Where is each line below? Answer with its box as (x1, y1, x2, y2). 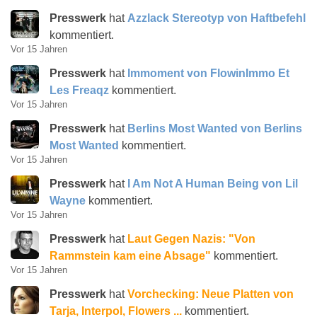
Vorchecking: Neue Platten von (127, 288, 294, 300)
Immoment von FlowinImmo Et (127, 67, 289, 79)
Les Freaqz (50, 84, 109, 96)
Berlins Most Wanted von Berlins (127, 122, 302, 134)
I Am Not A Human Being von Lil (127, 178, 298, 190)
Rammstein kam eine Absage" (50, 250, 211, 262)
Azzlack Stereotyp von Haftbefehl (127, 12, 306, 24)
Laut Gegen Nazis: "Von (127, 233, 255, 245)
